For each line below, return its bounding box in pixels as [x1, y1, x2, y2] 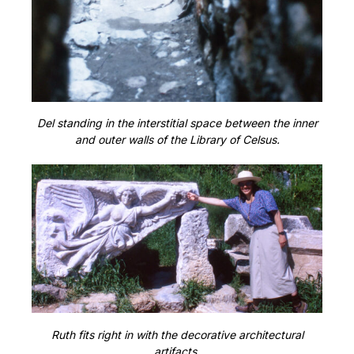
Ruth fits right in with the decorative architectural [51, 327, 303, 341]
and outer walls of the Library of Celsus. [74, 133, 280, 147]
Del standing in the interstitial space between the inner [36, 116, 318, 130]
